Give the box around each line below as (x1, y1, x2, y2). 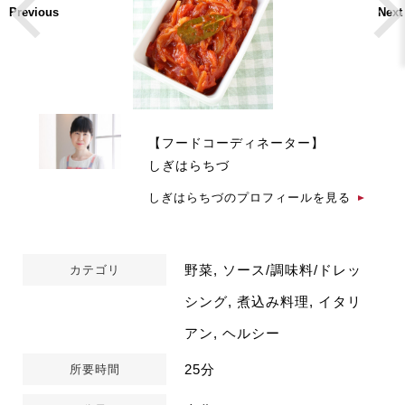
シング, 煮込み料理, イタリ (184, 294, 363, 309)
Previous (9, 5, 59, 19)
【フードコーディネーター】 (148, 136, 325, 150)
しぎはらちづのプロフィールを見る (148, 191, 352, 204)
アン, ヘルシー (184, 325, 281, 341)
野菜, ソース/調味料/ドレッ (184, 262, 363, 278)
